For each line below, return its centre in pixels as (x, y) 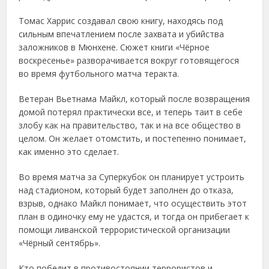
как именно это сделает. (69, 152)
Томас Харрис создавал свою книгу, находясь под (121, 21)
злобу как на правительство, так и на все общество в (130, 125)
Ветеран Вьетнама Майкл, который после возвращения (134, 99)
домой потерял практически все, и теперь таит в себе (131, 112)
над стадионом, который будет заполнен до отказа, (126, 190)
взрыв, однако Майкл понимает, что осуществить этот (133, 204)
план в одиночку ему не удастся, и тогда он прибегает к (134, 217)
